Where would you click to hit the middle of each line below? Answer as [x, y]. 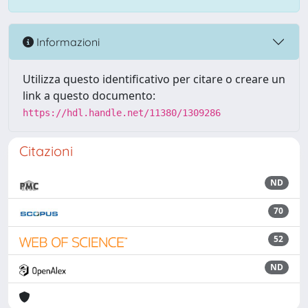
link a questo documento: [89, 96]
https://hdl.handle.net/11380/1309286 [122, 113]
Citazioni [46, 151]
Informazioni [67, 42]
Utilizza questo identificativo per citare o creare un [154, 79]
